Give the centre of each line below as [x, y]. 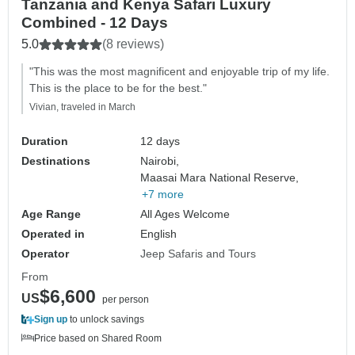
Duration [45, 141]
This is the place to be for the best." [118, 88]
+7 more [163, 195]
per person [126, 300]
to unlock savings [106, 320]
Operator [45, 254]
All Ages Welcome [185, 214]
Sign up [51, 320]
